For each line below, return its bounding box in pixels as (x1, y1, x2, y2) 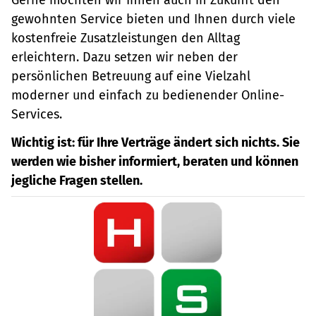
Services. (11, 106, 62, 122)
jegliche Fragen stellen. (11, 173, 142, 188)
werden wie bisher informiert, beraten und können (11, 154, 298, 169)
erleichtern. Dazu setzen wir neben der (11, 49, 238, 65)
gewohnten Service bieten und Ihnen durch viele (11, 11, 296, 27)
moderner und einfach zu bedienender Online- (11, 87, 284, 103)
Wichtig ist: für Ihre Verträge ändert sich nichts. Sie (11, 135, 300, 150)
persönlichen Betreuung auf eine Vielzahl (11, 68, 250, 84)
